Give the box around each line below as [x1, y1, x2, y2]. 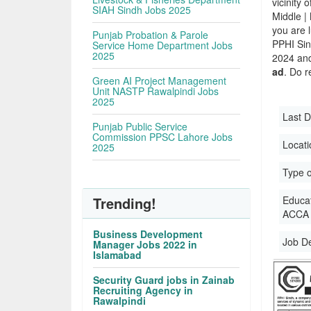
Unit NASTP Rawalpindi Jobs [92, 84, 219, 98]
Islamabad [93, 248, 142, 262]
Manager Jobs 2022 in [93, 237, 198, 251]
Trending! [93, 193, 157, 213]
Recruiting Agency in [93, 283, 194, 297]
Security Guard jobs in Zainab [93, 273, 235, 287]
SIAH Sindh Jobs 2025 [92, 3, 192, 17]
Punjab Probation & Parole [92, 28, 209, 42]
